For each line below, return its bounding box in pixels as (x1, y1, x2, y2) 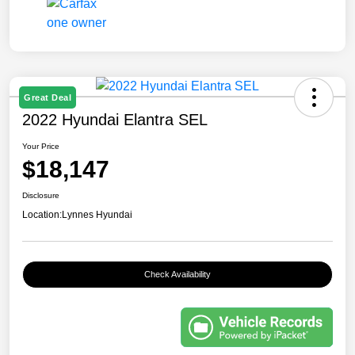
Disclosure (22, 190, 59, 200)
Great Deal (24, 92, 71, 102)
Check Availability (144, 269, 211, 279)
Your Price (22, 141, 59, 151)
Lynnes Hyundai (62, 208, 132, 220)
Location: (22, 208, 62, 220)
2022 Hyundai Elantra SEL (22, 110, 208, 128)
